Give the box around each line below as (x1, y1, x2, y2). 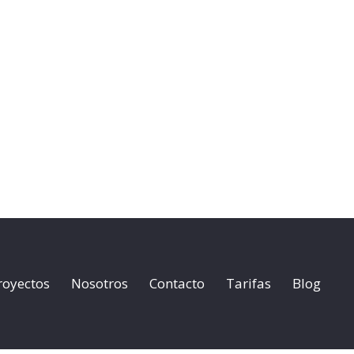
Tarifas (225, 273, 271, 292)
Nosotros (70, 273, 128, 292)
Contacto (149, 273, 205, 292)
